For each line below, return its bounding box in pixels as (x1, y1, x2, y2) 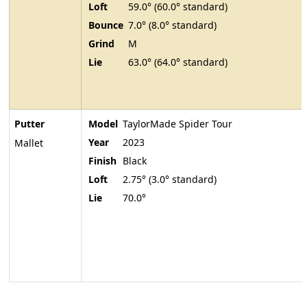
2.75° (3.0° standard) (123, 173, 217, 186)
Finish (88, 154, 116, 168)
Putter (14, 117, 45, 131)
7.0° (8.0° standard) (128, 19, 217, 32)
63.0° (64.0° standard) (128, 56, 228, 69)
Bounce (88, 19, 123, 32)
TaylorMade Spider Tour (123, 117, 232, 131)
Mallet (14, 136, 43, 150)
